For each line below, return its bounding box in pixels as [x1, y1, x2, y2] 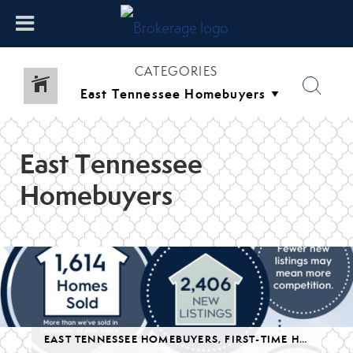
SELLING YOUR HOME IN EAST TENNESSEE [73, 333, 308, 346]
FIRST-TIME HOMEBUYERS [225, 333, 299, 346]
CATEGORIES [135, 64, 217, 79]
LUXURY [22, 333, 68, 346]
